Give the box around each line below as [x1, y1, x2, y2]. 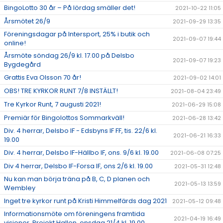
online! [4, 38, 26, 48]
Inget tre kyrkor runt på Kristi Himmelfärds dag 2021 [4, 196, 167, 206]
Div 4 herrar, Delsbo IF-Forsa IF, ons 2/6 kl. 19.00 [4, 161, 153, 171]
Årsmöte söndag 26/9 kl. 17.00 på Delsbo [4, 51, 134, 60]
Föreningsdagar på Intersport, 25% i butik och [4, 29, 150, 39]
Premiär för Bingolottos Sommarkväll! [4, 113, 124, 122]
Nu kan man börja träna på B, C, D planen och [4, 174, 150, 184]
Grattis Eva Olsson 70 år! [4, 73, 81, 82]
